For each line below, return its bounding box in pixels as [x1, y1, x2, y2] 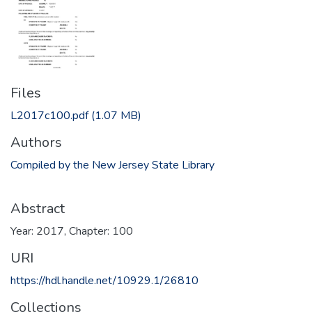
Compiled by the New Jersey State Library [10, 157, 214, 173]
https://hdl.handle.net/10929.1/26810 [10, 272, 198, 288]
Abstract [10, 198, 65, 218]
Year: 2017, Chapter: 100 [10, 223, 133, 239]
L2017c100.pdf [10, 107, 88, 123]
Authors [10, 132, 62, 152]
